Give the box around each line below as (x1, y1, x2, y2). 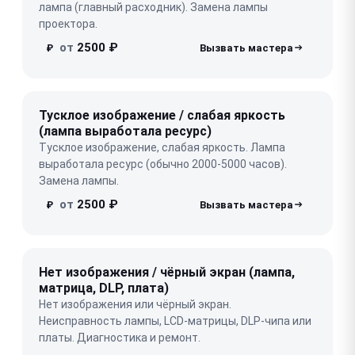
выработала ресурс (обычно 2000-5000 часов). (39, 157, 287, 170)
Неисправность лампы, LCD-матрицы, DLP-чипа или (39, 314, 311, 327)
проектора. (39, 17, 97, 30)
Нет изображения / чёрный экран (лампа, (39, 264, 295, 280)
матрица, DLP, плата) (39, 280, 169, 296)
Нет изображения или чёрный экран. (39, 297, 231, 311)
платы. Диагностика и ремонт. (39, 330, 200, 344)
